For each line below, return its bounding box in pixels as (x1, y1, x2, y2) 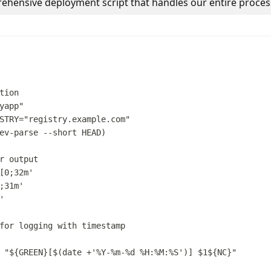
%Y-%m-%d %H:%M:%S (96, 247, 179, 257)
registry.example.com (28, 114, 126, 124)
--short (43, 127, 77, 137)
